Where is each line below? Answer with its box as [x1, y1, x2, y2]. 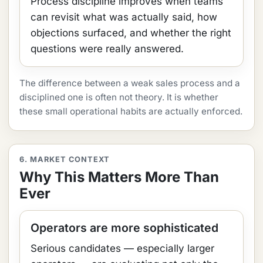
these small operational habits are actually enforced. [19, 106, 242, 117]
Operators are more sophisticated [31, 221, 218, 235]
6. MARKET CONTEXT [19, 155, 110, 164]
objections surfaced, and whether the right [31, 27, 231, 39]
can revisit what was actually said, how [31, 11, 217, 23]
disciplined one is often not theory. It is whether [19, 92, 218, 103]
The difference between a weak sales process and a [19, 77, 240, 89]
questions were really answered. [31, 43, 184, 55]
